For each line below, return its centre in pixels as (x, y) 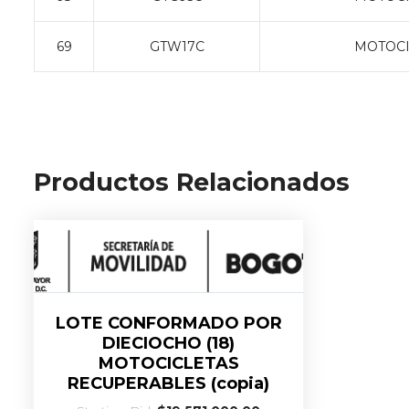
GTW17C (177, 47)
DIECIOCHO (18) (168, 343)
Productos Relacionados (192, 182)
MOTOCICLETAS (168, 363)
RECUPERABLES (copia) (168, 383)
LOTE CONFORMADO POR (168, 323)
